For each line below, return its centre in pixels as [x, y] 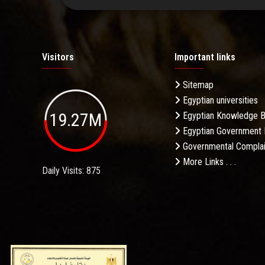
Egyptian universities [219, 100]
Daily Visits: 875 [71, 171]
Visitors [58, 57]
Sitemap [197, 85]
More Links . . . [208, 161]
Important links [205, 57]
